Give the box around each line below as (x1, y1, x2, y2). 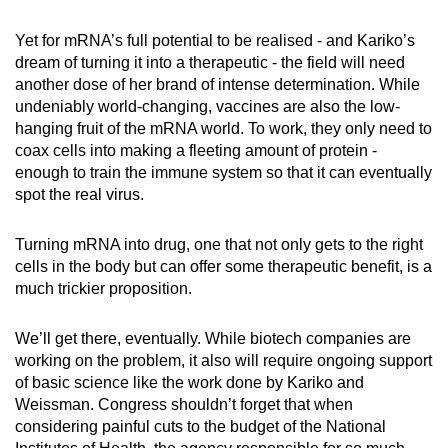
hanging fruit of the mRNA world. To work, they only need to (15, 119, 432, 137)
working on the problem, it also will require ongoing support (15, 351, 432, 369)
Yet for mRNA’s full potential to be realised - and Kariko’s (15, 31, 415, 49)
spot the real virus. (15, 185, 144, 203)
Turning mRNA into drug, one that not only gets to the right (15, 235, 423, 253)
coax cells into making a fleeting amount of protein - (15, 141, 377, 159)
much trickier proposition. (15, 279, 192, 297)
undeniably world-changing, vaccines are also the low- (15, 97, 400, 115)
